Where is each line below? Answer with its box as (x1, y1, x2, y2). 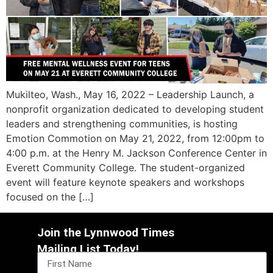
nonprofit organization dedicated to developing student (6, 102, 264, 115)
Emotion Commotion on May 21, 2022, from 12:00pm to (6, 132, 264, 144)
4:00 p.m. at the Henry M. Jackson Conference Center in (6, 146, 267, 159)
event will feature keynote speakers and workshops (6, 175, 244, 188)
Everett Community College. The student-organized (6, 161, 245, 174)
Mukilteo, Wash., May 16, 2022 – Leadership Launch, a (6, 88, 254, 101)
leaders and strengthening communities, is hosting (6, 117, 238, 130)
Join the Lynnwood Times (37, 225, 175, 239)
